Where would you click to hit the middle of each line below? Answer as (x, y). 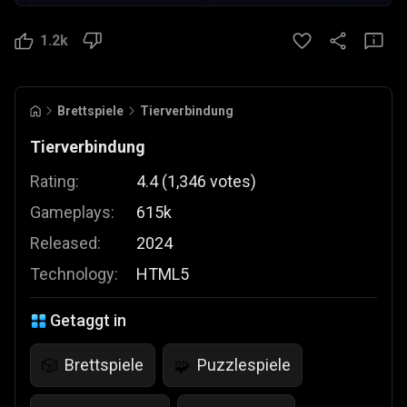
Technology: (74, 274)
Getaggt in (88, 320)
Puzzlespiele (244, 365)
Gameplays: (72, 212)
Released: (65, 243)
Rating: (55, 181)
